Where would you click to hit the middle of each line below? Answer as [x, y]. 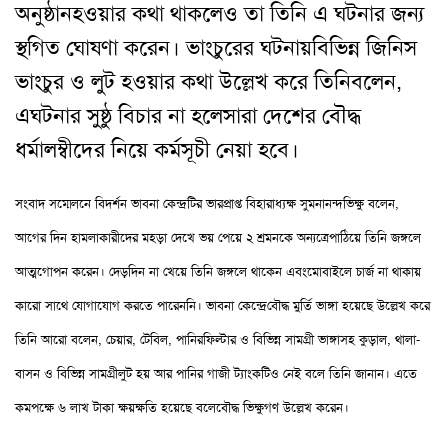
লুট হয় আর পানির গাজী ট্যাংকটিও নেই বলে [223, 373]
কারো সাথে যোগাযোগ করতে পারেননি [105, 305]
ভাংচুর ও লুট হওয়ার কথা [117, 82]
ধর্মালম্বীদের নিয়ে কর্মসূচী [115, 150]
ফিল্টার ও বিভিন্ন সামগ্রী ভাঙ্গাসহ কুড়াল [295, 339]
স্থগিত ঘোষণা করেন [92, 48]
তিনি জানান [356, 373]
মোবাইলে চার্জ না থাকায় [364, 271]
